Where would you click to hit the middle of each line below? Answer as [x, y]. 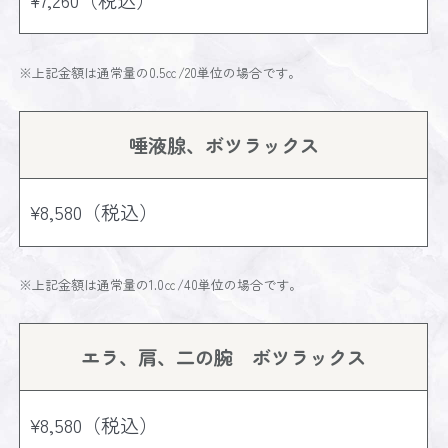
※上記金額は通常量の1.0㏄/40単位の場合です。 [161, 285]
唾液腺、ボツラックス [223, 144]
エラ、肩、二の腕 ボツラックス [224, 357]
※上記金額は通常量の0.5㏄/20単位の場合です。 [160, 73]
